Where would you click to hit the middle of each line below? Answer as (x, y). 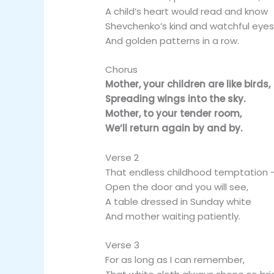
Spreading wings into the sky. (176, 99)
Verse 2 (122, 157)
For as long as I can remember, (175, 259)
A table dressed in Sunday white (179, 201)
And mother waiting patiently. (173, 216)
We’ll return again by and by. (174, 128)
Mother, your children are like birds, (188, 84)
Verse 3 (123, 245)
